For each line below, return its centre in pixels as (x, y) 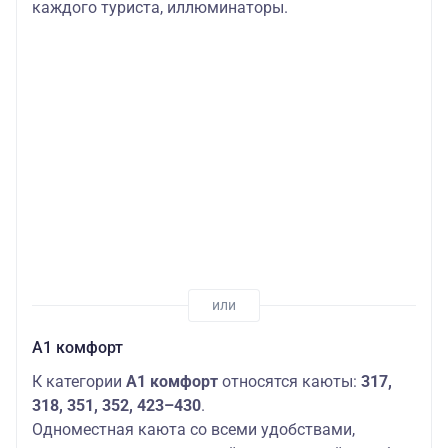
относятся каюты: (289, 382)
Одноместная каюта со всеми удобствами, (193, 430)
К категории (79, 382)
